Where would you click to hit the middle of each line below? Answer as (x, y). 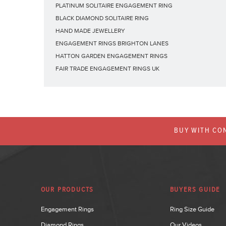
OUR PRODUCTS (67, 190)
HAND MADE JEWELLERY (90, 31)
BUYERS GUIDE (195, 190)
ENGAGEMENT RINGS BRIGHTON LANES (112, 43)
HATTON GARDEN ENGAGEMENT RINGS (111, 56)
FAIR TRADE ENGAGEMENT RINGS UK (107, 69)
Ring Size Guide (192, 209)
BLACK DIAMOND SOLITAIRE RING (102, 18)
